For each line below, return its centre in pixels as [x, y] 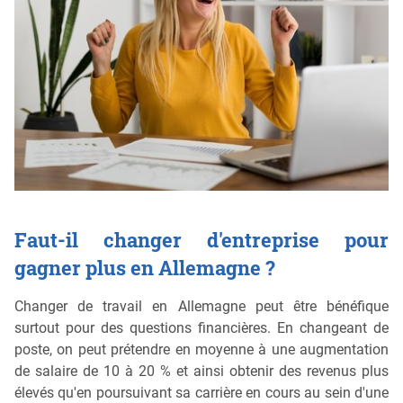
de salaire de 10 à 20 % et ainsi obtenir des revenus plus [201, 371]
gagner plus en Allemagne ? [145, 268]
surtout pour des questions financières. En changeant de [201, 327]
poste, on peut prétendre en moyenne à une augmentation [201, 349]
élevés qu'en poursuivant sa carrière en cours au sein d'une [201, 392]
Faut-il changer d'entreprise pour [201, 240]
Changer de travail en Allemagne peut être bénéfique [201, 306]
